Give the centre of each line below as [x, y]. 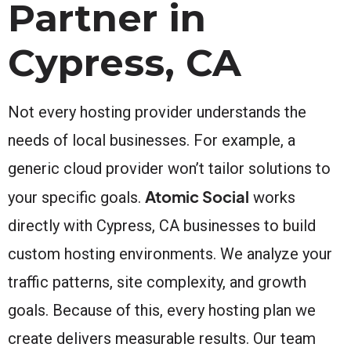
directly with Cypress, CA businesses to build [162, 225]
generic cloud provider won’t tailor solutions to [169, 168]
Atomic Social [197, 196]
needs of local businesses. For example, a [152, 140]
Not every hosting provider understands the [157, 112]
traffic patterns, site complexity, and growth [157, 282]
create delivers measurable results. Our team [162, 338]
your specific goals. [76, 197]
